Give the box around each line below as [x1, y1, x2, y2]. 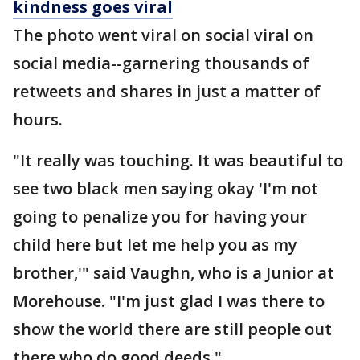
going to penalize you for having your [13, 206, 307, 227]
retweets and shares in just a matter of [13, 80, 321, 102]
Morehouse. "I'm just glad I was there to [13, 290, 325, 312]
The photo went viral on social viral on [13, 24, 313, 46]
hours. [13, 108, 63, 130]
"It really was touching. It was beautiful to [13, 149, 343, 171]
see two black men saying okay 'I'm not [13, 178, 318, 199]
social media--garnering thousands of [13, 52, 309, 74]
